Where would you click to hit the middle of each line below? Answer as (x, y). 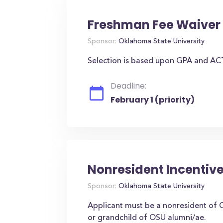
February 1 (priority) (153, 100)
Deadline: (129, 86)
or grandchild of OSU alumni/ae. (147, 218)
